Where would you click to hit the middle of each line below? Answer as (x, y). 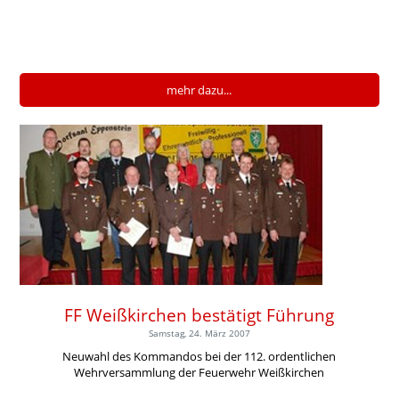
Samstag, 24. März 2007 (199, 333)
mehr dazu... (199, 90)
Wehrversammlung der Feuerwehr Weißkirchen (199, 372)
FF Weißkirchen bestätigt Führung (199, 314)
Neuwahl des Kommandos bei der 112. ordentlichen (199, 356)
